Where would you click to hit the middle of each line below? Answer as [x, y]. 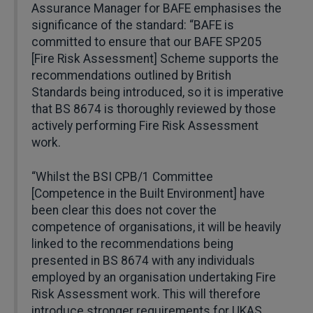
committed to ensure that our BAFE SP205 [146, 42]
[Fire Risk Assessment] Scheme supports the [155, 58]
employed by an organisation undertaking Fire [154, 278]
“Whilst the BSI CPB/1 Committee [122, 177]
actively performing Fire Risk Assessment [145, 125]
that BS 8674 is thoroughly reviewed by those [154, 109]
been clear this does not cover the [124, 211]
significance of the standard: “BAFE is [133, 25]
